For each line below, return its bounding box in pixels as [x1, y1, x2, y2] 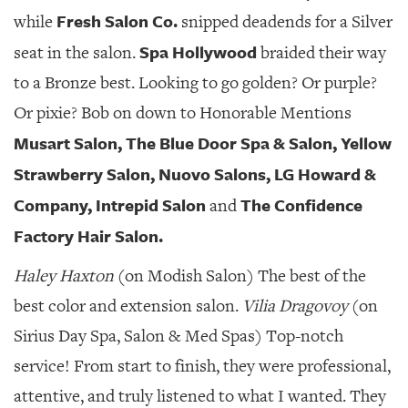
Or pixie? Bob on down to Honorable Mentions [14, 102, 352, 124]
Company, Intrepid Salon [14, 193, 206, 217]
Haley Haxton [14, 265, 114, 287]
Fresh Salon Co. [56, 9, 178, 33]
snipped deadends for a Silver [178, 11, 393, 33]
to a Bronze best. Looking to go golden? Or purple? [14, 72, 377, 94]
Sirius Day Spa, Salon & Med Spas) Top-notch [14, 325, 343, 347]
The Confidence [240, 193, 362, 217]
